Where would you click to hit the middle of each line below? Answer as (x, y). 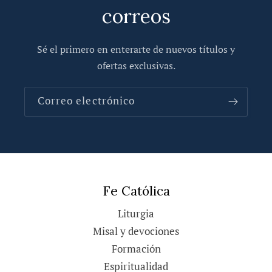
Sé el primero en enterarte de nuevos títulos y (136, 49)
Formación (136, 249)
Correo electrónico (86, 101)
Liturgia (136, 214)
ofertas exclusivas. (136, 66)
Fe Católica (136, 191)
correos (136, 16)
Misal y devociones (136, 232)
